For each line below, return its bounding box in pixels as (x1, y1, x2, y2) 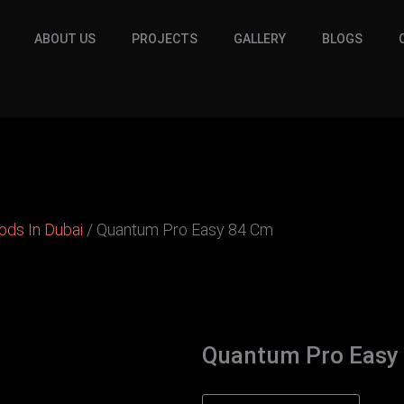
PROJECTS (132, 32, 198, 47)
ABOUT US (34, 32, 96, 47)
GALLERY (234, 32, 287, 47)
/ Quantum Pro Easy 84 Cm (83, 219, 274, 239)
